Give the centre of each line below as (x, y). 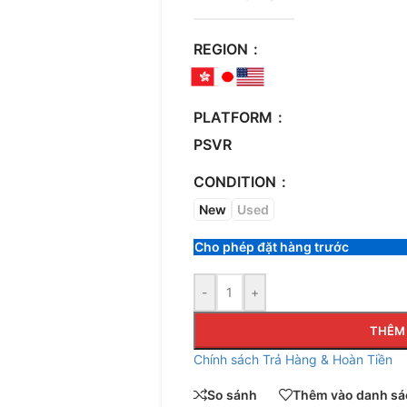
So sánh (232, 394)
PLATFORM (234, 118)
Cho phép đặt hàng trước (271, 247)
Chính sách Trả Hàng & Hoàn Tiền (293, 360)
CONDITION (236, 182)
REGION (222, 50)
